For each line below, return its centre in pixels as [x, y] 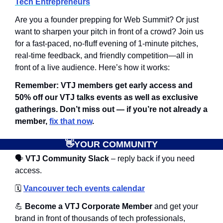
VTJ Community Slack [66, 159]
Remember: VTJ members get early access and [104, 86]
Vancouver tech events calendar [84, 189]
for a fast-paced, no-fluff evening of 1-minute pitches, [107, 44]
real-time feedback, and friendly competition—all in [104, 56]
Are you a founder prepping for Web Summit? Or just [107, 20]
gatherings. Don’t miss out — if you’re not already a [111, 110]
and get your [175, 207]
